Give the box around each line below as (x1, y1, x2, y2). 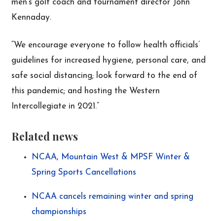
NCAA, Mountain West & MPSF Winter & (31, 153, 190, 162)
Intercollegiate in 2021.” (11, 102, 100, 111)
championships (31, 207, 86, 216)
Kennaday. (11, 13, 52, 22)
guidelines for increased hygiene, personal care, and (11, 56, 206, 65)
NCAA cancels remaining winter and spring (31, 192, 193, 201)
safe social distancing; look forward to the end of (11, 72, 198, 80)
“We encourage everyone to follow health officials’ (11, 41, 200, 50)
